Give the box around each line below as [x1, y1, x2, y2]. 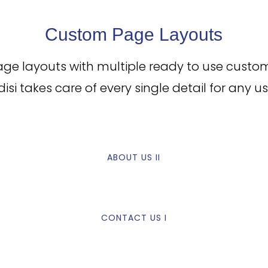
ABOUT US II [107, 151, 161, 163]
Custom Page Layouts [45, 25, 223, 44]
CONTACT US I [100, 212, 167, 224]
